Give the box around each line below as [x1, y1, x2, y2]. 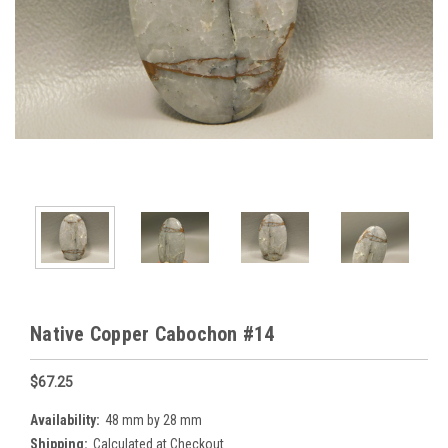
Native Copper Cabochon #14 [30, 321, 275, 346]
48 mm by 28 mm [104, 411, 202, 428]
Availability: [30, 411, 100, 428]
